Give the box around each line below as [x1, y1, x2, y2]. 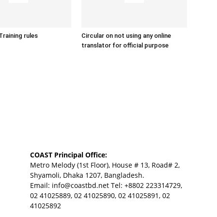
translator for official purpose [81, 42, 169, 49]
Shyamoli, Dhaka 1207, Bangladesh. [30, 170, 144, 180]
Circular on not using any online [81, 32, 171, 39]
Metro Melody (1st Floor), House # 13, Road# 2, [30, 160, 180, 170]
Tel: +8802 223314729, [109, 181, 182, 190]
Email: [30, 181, 52, 190]
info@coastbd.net [52, 181, 109, 190]
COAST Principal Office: [30, 150, 107, 159]
